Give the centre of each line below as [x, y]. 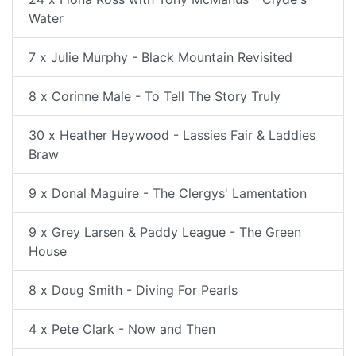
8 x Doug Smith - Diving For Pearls [133, 290]
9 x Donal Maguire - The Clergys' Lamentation [168, 193]
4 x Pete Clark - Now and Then [122, 329]
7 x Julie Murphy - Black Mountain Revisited [161, 57]
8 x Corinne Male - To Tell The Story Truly [155, 96]
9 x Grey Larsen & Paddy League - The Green [165, 232]
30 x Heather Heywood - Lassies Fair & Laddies [172, 135]
